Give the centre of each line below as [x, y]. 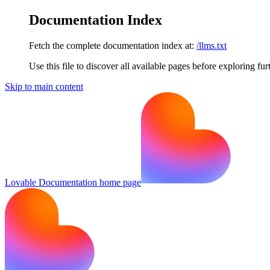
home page [119, 182]
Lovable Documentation [51, 182]
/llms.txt [212, 45]
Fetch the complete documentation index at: [111, 45]
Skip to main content [44, 86]
